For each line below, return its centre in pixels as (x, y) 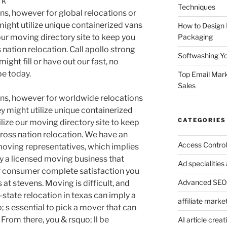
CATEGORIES (202, 120)
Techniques (196, 7)
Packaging (195, 37)
